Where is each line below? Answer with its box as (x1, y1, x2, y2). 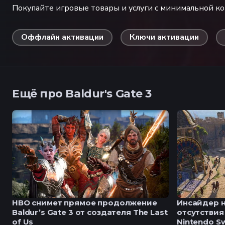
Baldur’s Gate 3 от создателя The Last (12, 207, 168, 217)
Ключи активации (130, 32, 199, 43)
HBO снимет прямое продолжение (12, 198, 157, 208)
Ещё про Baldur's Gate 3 (12, 87, 152, 101)
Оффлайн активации (21, 32, 103, 43)
